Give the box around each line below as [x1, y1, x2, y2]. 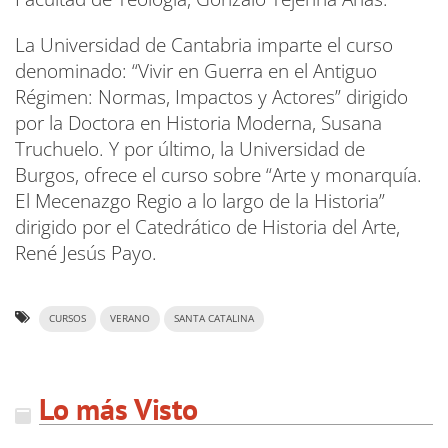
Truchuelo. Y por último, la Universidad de [15, 135, 365, 162]
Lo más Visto [39, 388, 198, 428]
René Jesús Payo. [15, 239, 157, 266]
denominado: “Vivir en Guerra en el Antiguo [15, 57, 377, 84]
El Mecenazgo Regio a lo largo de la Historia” [15, 187, 385, 214]
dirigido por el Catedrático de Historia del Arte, [15, 213, 400, 240]
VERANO [110, 311, 150, 325]
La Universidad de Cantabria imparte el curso [15, 31, 393, 58]
